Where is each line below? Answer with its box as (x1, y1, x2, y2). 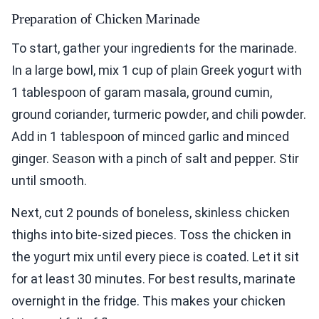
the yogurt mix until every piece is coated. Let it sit (11, 249, 299, 265)
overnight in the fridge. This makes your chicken (11, 293, 286, 309)
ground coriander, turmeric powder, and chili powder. (11, 107, 306, 122)
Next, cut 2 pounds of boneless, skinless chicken (11, 205, 290, 221)
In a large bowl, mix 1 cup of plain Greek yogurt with (11, 63, 302, 78)
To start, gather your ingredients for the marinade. (11, 41, 297, 56)
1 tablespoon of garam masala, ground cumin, (11, 85, 272, 100)
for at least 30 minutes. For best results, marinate (11, 271, 296, 287)
